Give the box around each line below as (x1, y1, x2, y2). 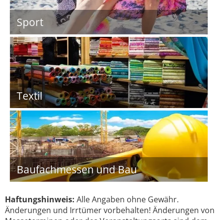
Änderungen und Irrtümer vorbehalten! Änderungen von (5, 205, 215, 216)
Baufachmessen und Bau (17, 163, 137, 176)
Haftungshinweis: (5, 194, 75, 205)
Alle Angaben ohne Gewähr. (75, 194, 179, 205)
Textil (17, 89, 42, 103)
